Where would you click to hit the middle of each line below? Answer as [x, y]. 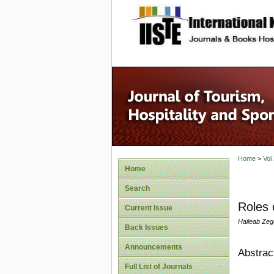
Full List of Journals [159, 267]
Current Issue [149, 208]
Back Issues [146, 228]
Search [137, 188]
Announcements [154, 247]
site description [230, 19]
